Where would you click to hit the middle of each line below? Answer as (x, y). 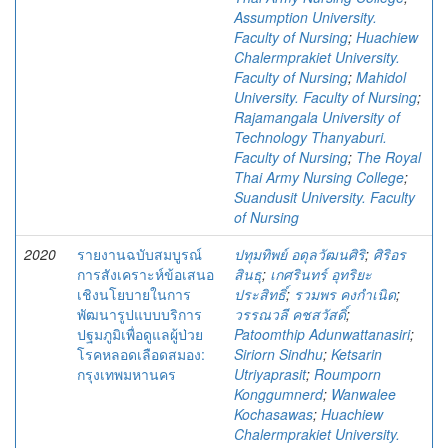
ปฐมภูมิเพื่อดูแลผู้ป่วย (140, 334)
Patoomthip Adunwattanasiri (322, 334)
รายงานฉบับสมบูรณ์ (139, 254)
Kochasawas (273, 414)
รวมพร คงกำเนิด (345, 294)
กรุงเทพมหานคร (126, 374)
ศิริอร (389, 254)
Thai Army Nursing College (319, 177)
